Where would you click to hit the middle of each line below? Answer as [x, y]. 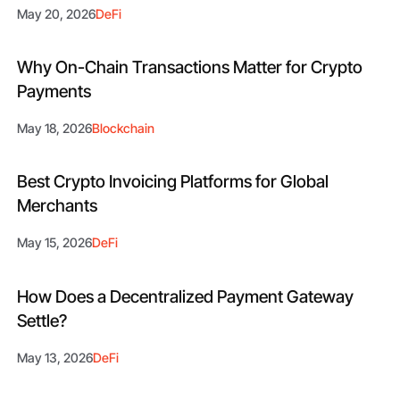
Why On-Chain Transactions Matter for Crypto [190, 67]
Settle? [42, 320]
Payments [54, 91]
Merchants [58, 206]
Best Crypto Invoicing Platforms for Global [173, 182]
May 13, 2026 [55, 357]
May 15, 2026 [55, 243]
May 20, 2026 [57, 13]
